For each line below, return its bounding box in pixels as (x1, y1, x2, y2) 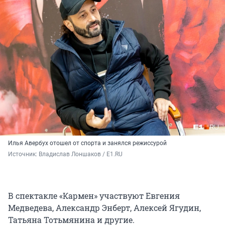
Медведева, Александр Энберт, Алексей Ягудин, (8, 202, 201, 213)
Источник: (8, 150, 39, 158)
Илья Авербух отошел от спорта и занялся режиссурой (8, 139, 167, 147)
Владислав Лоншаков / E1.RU (39, 150, 123, 158)
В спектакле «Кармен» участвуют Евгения (8, 190, 180, 201)
